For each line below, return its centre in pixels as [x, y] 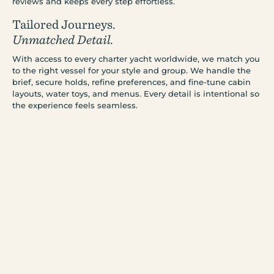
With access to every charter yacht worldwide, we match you [136, 58]
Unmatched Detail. [63, 39]
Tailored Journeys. [64, 24]
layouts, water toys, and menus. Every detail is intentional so [136, 93]
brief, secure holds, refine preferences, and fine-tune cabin [131, 82]
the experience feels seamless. [75, 105]
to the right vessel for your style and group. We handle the [131, 70]
